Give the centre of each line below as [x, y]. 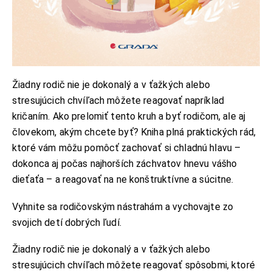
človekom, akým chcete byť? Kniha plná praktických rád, [134, 132]
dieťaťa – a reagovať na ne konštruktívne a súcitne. [125, 180]
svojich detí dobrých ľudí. [68, 222]
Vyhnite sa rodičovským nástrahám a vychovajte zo [123, 206]
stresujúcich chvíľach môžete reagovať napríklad [118, 101]
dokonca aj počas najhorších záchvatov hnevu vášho [125, 164]
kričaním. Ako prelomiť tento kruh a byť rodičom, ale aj [129, 117]
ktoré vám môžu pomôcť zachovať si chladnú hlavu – [127, 148]
